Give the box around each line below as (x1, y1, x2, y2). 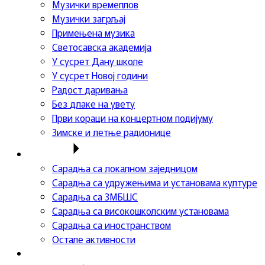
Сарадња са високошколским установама (52, 203, 229, 218)
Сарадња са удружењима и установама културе (52, 175, 257, 189)
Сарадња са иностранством (52, 218, 171, 232)
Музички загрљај (52, 11, 125, 25)
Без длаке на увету (52, 96, 135, 111)
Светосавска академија (52, 40, 151, 54)
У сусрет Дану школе (52, 54, 143, 68)
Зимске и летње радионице (52, 125, 171, 139)
